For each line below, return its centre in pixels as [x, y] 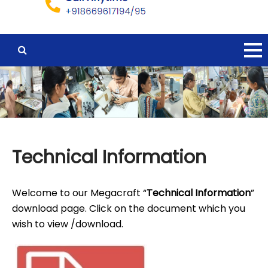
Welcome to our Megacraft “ [79, 193]
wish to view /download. [68, 224]
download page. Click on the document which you [129, 208]
